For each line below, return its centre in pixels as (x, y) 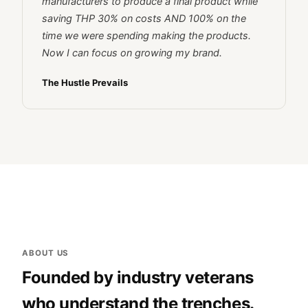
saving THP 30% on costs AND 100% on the (144, 18)
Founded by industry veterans (138, 277)
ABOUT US (46, 253)
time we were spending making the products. (146, 35)
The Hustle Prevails (85, 82)
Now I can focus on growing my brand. (132, 53)
